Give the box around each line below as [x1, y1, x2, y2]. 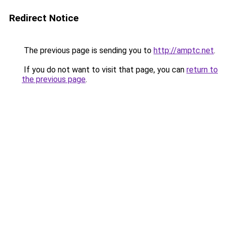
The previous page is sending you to [22, 46, 154, 55]
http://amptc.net [154, 46, 214, 55]
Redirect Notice [9, 12, 79, 24]
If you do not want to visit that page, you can [22, 65, 186, 74]
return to [186, 65, 218, 74]
